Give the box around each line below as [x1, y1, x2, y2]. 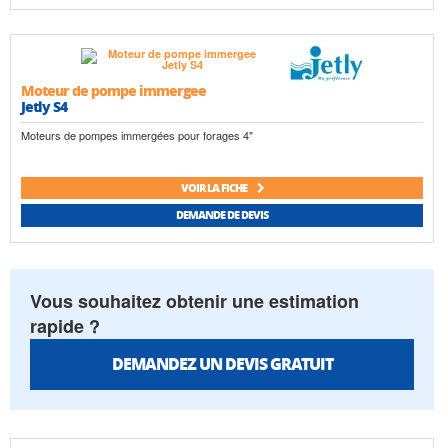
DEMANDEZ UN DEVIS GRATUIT [111, 352, 333, 376]
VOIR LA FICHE [180, 179, 249, 195]
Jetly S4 [21, 96, 67, 117]
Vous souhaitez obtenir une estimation [30, 287, 359, 314]
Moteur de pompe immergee [21, 80, 206, 101]
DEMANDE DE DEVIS [176, 207, 268, 223]
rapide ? [30, 312, 100, 339]
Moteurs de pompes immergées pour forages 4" [21, 126, 253, 143]
